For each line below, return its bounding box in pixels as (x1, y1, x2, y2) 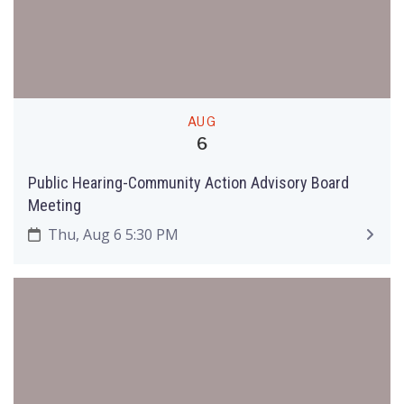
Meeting (28, 196, 81, 215)
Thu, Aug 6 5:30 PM (43, 224, 179, 244)
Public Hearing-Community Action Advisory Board (28, 173, 349, 192)
